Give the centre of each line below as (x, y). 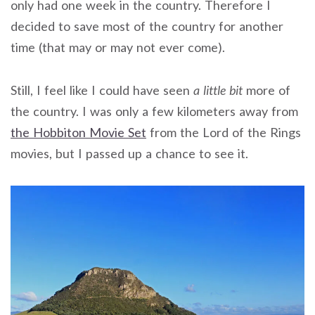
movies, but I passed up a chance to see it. (129, 153)
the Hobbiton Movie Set (78, 132)
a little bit (218, 90)
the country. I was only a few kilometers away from (154, 111)
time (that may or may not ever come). (118, 47)
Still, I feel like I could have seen (102, 90)
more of (266, 90)
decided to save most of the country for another (147, 26)
